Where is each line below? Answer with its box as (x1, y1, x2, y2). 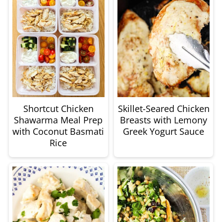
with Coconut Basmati (12, 125, 105, 137)
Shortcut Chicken (23, 102, 94, 114)
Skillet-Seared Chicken (117, 102, 210, 114)
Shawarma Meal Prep (14, 113, 103, 126)
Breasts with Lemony (120, 113, 208, 126)
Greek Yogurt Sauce (123, 125, 205, 137)
